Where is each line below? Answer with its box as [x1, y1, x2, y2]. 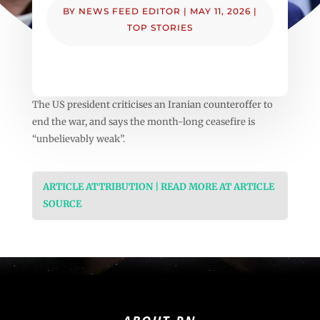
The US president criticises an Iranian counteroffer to [31, 98, 273, 111]
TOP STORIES [126, 21, 193, 33]
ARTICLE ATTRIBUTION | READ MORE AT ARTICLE [42, 180, 274, 193]
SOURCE [42, 197, 81, 210]
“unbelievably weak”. [31, 132, 125, 145]
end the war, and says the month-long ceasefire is [31, 115, 255, 128]
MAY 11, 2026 [189, 5, 251, 16]
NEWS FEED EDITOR [78, 5, 181, 16]
